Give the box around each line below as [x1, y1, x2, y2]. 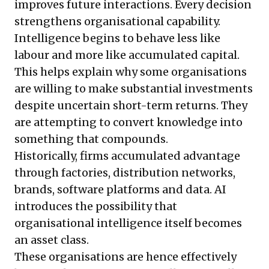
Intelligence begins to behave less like [14, 31, 220, 46]
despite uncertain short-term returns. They [14, 98, 247, 113]
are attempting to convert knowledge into [14, 115, 243, 130]
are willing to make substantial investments [14, 82, 253, 96]
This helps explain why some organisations [14, 65, 247, 79]
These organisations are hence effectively [14, 250, 237, 264]
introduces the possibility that [14, 199, 177, 214]
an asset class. [14, 233, 89, 247]
